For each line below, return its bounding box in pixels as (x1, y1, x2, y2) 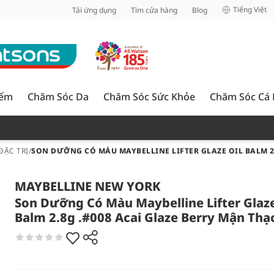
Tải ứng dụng (72, 4, 116, 15)
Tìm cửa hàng (131, 4, 177, 15)
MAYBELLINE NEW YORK (15, 178, 161, 194)
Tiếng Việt (233, 4, 267, 15)
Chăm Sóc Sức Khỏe (103, 90, 195, 103)
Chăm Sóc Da (28, 90, 89, 103)
